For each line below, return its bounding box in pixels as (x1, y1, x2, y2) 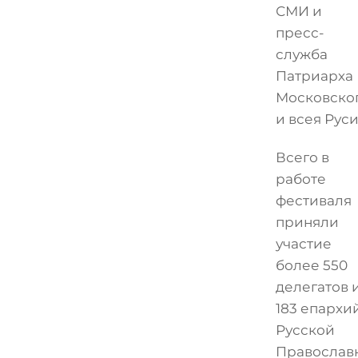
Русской (275, 322, 335, 339)
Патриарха (275, 67, 353, 84)
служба (275, 46, 328, 62)
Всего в (275, 149, 329, 166)
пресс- (275, 24, 324, 41)
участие (275, 236, 332, 253)
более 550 (275, 257, 348, 274)
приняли (275, 214, 339, 231)
